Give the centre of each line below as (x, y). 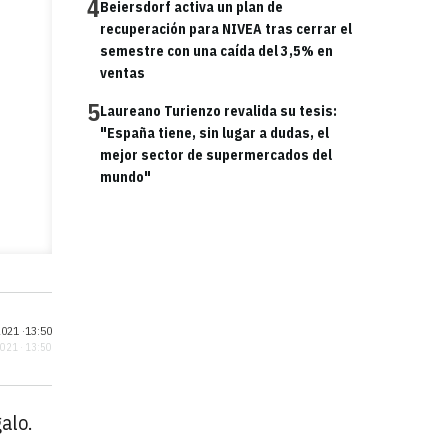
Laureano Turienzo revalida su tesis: (218, 111)
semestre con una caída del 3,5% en (216, 51)
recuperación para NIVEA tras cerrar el (226, 29)
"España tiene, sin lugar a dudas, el (214, 133)
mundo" (125, 177)
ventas (122, 73)
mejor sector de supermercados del (216, 155)
